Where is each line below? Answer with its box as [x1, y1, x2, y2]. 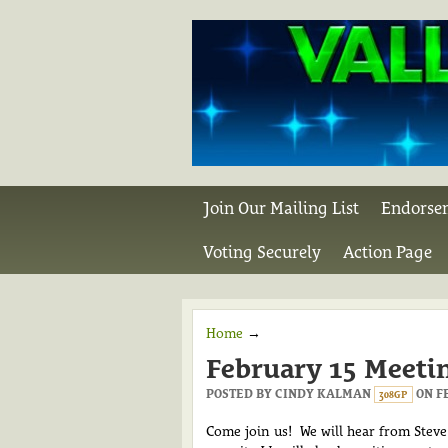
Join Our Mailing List [203, 198, 359, 218]
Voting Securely [203, 242, 321, 262]
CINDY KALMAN [275, 387, 371, 401]
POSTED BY [206, 387, 275, 401]
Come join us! [206, 422, 300, 439]
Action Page [343, 242, 432, 262]
